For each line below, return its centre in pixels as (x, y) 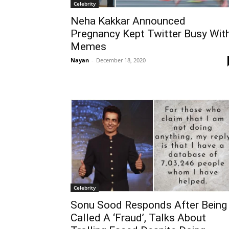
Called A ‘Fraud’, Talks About (138, 217)
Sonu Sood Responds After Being (149, 205)
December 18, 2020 (121, 60)
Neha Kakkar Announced (128, 21)
